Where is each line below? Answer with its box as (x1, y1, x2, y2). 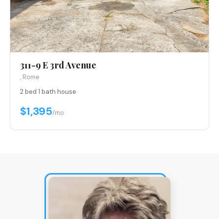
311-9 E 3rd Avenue (20, 59, 96, 71)
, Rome (20, 73, 40, 82)
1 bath (38, 88, 56, 96)
